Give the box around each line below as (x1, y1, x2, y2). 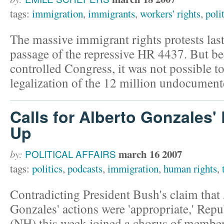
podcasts (67, 161, 102, 176)
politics (32, 161, 62, 176)
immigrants (88, 6, 135, 20)
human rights (163, 161, 217, 176)
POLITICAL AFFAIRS (25, 147, 116, 161)
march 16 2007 (118, 146, 182, 162)
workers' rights (140, 6, 200, 20)
